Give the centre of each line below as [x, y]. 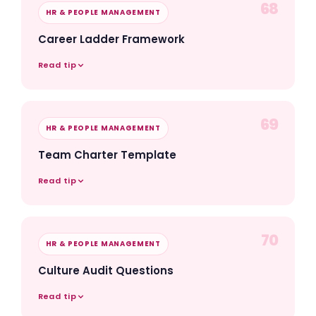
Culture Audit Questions [105, 271]
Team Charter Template [107, 155]
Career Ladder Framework [111, 39]
